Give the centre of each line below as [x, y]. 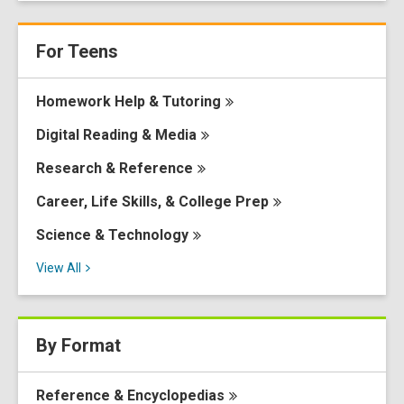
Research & [78, 168]
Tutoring [192, 101]
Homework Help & [99, 101]
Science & [72, 235]
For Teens [77, 51]
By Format [78, 345]
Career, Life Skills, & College [136, 202]
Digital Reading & [96, 135]
